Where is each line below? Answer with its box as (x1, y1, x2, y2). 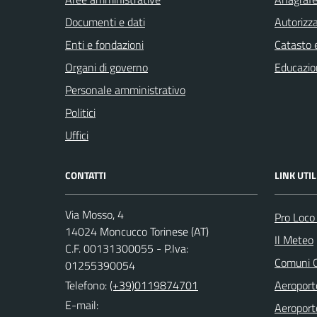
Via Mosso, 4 (65, 206, 124, 223)
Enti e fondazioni (65, 36, 144, 53)
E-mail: (65, 296, 98, 313)
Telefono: (65, 277, 110, 294)
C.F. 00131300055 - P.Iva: (65, 240, 188, 257)
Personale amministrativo (65, 81, 185, 98)
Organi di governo (65, 59, 148, 76)
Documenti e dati (65, 13, 145, 30)
